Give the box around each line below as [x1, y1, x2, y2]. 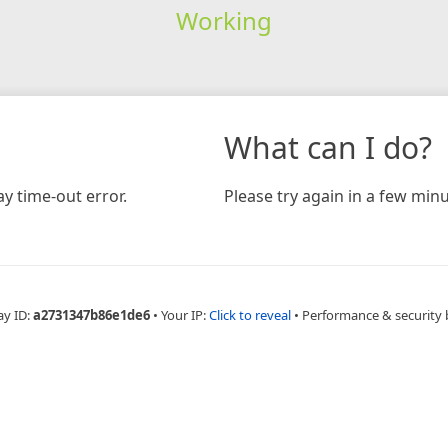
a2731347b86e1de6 [32, 305, 150, 324]
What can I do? [224, 126, 432, 168]
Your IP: [160, 305, 209, 324]
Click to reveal [208, 305, 291, 324]
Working [175, 3, 272, 37]
